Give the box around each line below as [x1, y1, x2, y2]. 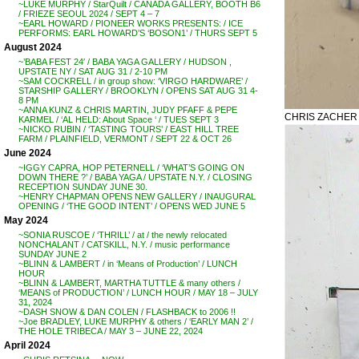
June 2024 [4, 147, 51, 159]
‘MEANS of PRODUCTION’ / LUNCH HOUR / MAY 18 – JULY [18, 288, 258, 297]
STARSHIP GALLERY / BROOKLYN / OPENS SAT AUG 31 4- [18, 86, 258, 95]
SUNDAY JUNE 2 [18, 249, 87, 259]
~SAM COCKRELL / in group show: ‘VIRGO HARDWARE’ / [18, 76, 248, 86]
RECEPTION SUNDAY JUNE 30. [18, 182, 147, 192]
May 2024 [4, 215, 48, 226]
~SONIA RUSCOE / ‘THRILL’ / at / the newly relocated [18, 230, 227, 240]
